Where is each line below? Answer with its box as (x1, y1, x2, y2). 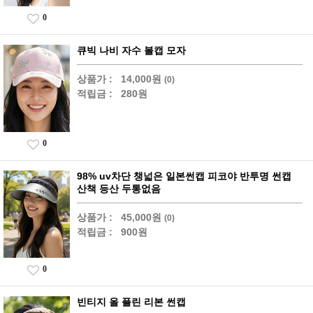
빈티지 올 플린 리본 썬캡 (77, 296, 186, 307)
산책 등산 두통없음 (77, 182, 161, 194)
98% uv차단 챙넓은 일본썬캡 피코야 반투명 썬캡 (77, 170, 291, 182)
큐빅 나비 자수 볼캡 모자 (77, 44, 186, 56)
